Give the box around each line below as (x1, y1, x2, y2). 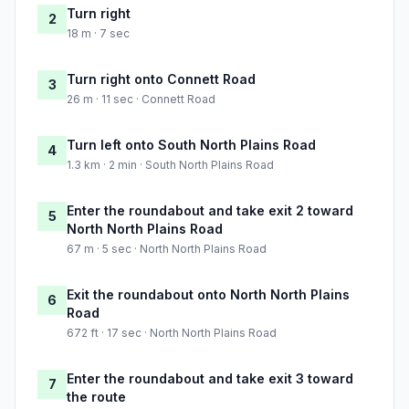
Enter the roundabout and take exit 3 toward (67, 371, 353, 387)
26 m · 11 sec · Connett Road (67, 92, 215, 107)
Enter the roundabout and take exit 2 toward (67, 203, 353, 219)
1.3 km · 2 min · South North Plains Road (67, 158, 274, 173)
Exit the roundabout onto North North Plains (67, 287, 350, 303)
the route (67, 389, 126, 405)
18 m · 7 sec (67, 26, 130, 41)
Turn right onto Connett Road (67, 71, 256, 88)
